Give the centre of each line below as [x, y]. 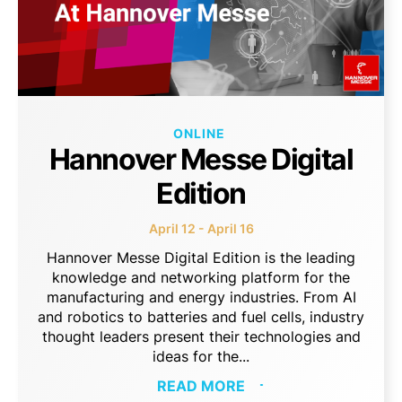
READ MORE [201, 385]
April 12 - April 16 [201, 228]
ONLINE [199, 133]
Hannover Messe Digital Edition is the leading [201, 257]
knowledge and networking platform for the [201, 277]
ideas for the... [201, 356]
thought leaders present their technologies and [201, 336]
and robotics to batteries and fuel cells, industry [201, 316]
